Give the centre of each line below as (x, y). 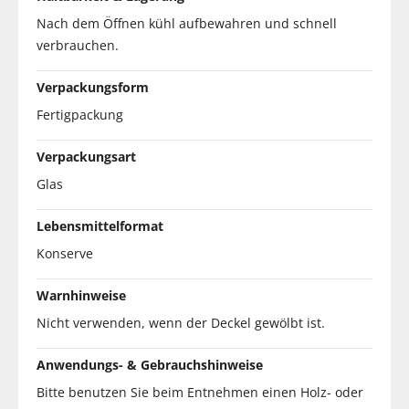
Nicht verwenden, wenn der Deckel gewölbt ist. (181, 322)
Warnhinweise (81, 295)
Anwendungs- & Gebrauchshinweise (150, 364)
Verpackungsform (93, 87)
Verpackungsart (86, 156)
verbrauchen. (78, 45)
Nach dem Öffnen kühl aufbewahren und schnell (187, 23)
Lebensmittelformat (100, 225)
